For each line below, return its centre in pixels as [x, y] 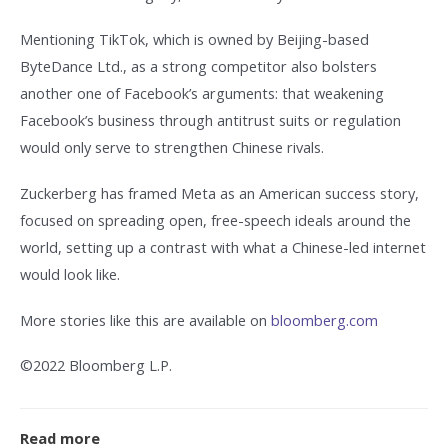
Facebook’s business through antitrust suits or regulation [210, 120]
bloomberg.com [324, 319]
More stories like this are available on [145, 319]
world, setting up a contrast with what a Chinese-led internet [223, 247]
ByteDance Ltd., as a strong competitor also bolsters [198, 66]
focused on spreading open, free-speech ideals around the [215, 220]
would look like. [70, 274]
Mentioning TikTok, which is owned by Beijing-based [194, 39]
